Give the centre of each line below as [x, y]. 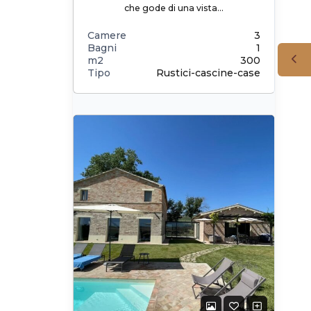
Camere [107, 35]
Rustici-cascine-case [208, 73]
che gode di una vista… [174, 8]
